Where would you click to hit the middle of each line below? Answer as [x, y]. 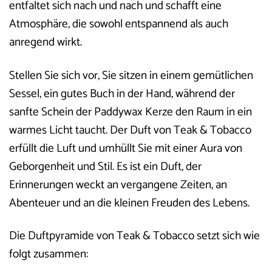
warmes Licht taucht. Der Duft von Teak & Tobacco [130, 130]
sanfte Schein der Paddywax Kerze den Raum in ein [131, 112]
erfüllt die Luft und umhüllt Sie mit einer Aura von [126, 148]
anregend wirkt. [46, 42]
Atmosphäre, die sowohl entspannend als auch [119, 24]
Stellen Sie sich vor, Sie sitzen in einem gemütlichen [131, 75]
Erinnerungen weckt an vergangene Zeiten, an [118, 185]
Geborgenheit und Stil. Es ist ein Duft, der [105, 166]
